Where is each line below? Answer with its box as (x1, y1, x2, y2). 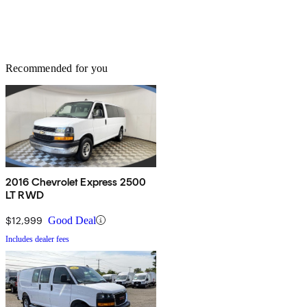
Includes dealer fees (5, 234, 69, 244)
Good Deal (48, 214, 96, 226)
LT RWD (5, 188, 44, 201)
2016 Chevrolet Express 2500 (5, 175, 147, 188)
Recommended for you (5, 62, 108, 74)
